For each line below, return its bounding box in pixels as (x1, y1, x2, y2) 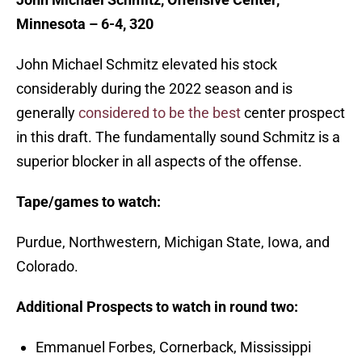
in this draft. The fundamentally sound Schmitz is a (16, 128, 340, 146)
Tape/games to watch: (16, 193, 161, 211)
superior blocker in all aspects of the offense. (16, 153, 302, 170)
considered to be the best (78, 104, 241, 122)
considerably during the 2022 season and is (16, 80, 293, 98)
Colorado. (16, 258, 78, 276)
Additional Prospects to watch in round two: (16, 298, 298, 316)
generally (16, 104, 78, 122)
